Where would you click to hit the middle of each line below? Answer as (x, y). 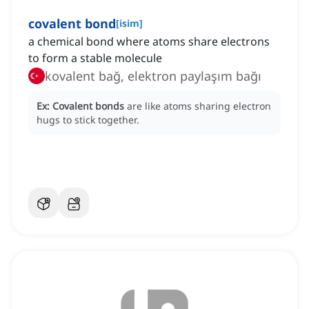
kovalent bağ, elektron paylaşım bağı (153, 76)
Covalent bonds (88, 106)
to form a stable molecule (95, 58)
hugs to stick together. (88, 120)
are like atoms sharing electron (199, 106)
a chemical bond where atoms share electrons (149, 42)
